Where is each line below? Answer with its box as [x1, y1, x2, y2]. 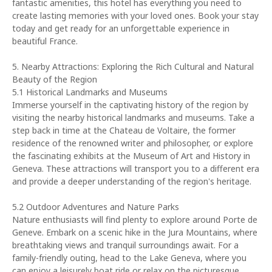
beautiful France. [12, 35, 78, 47]
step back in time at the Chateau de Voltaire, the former [12, 124, 236, 136]
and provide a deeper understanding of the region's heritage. [12, 175, 251, 187]
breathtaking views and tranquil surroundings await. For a [12, 239, 239, 251]
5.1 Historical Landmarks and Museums [12, 86, 168, 98]
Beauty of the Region [12, 73, 97, 85]
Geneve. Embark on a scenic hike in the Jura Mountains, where [12, 226, 257, 238]
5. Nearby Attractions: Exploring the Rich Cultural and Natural [12, 61, 254, 72]
